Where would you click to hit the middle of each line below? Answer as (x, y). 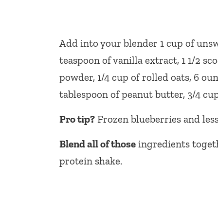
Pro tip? (77, 119)
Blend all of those (98, 144)
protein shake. (91, 161)
